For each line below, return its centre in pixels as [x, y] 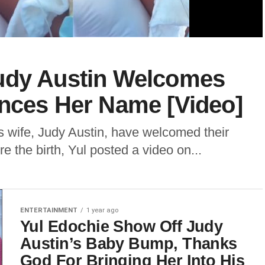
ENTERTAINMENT [49, 210]
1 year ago [102, 210]
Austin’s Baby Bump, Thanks [129, 243]
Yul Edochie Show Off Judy [122, 226]
